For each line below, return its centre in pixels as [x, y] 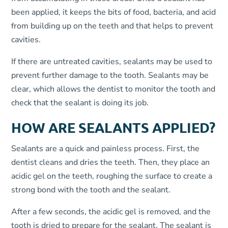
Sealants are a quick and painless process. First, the [106, 149]
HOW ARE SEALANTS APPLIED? [113, 127]
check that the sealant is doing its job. [80, 103]
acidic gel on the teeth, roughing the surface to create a [112, 176]
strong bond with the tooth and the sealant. [91, 190]
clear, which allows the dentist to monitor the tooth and [113, 89]
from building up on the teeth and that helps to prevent [112, 26]
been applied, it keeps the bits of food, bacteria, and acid [114, 12]
